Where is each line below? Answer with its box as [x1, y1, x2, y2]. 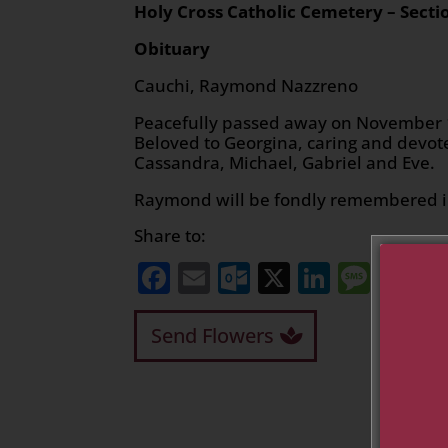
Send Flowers [151, 321, 275, 349]
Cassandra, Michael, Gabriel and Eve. [134, 150, 436, 174]
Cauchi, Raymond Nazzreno [134, 73, 359, 97]
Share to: [134, 223, 207, 247]
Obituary [134, 36, 211, 60]
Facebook [170, 255, 316, 299]
